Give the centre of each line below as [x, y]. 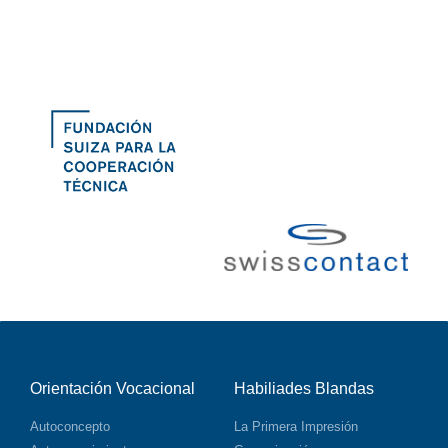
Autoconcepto [70, 427]
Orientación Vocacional [112, 389]
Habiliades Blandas [304, 389]
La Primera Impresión [296, 427]
